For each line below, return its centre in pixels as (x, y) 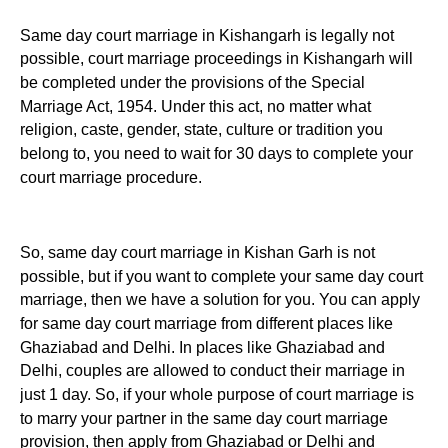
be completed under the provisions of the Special (192, 82)
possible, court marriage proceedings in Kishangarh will (216, 59)
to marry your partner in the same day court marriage (204, 418)
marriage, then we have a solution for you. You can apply (220, 299)
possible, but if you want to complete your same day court (221, 276)
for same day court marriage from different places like (206, 323)
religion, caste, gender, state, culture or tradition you (201, 130)
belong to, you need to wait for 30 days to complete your (216, 153)
